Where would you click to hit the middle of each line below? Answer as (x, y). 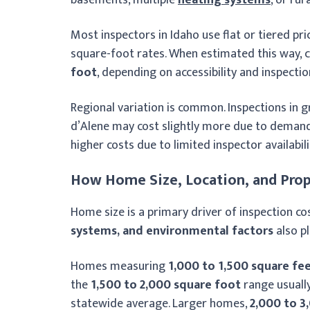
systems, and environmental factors (172, 231)
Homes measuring (119, 266)
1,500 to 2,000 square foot (166, 285)
